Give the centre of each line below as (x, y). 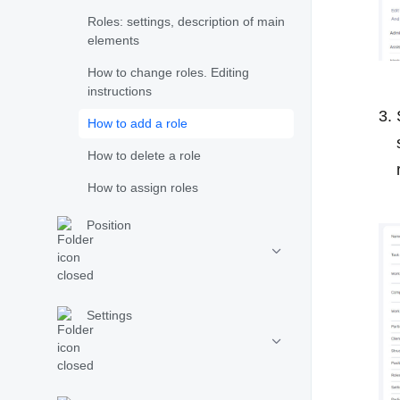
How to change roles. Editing (168, 72)
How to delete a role (144, 155)
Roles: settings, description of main (186, 21)
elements (113, 40)
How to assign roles (143, 187)
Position (109, 225)
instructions (120, 91)
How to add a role (137, 123)
